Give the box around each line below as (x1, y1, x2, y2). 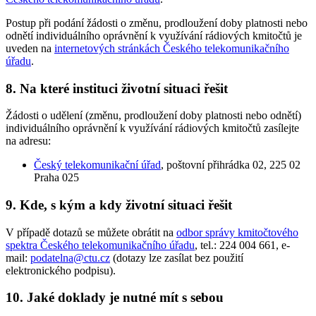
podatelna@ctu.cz (30, 251, 110, 264)
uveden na (6, 42, 54, 54)
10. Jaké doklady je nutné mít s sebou (6, 290, 224, 305)
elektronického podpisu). (6, 264, 116, 276)
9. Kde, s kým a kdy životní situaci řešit (6, 197, 232, 212)
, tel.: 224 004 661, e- (195, 238, 290, 251)
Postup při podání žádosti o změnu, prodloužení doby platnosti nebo (6, 16, 308, 29)
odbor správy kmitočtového (176, 226, 298, 238)
